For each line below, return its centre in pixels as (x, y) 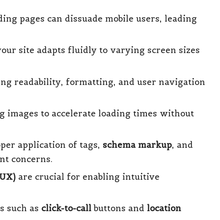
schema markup (137, 145)
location (164, 208)
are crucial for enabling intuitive (88, 177)
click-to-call (66, 208)
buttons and (119, 208)
